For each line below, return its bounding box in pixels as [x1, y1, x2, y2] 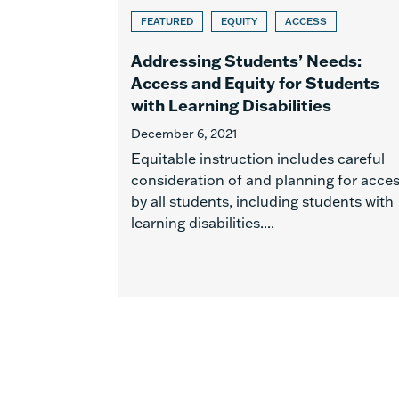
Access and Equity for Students [131, 72, 379, 94]
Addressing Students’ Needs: [131, 50, 362, 71]
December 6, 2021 [131, 126, 238, 142]
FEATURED [141, 15, 193, 28]
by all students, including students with [131, 192, 394, 210]
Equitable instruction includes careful [131, 150, 385, 167]
